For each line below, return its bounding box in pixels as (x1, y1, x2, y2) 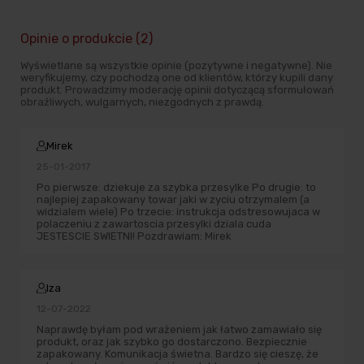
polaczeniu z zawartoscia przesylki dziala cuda (37, 218, 271, 231)
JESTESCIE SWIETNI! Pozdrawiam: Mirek (37, 230, 232, 243)
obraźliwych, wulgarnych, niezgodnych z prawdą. (20, 96, 264, 109)
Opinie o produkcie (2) (20, 31, 153, 47)
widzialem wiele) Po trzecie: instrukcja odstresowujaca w (37, 206, 320, 219)
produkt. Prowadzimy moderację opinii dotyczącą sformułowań (20, 84, 334, 97)
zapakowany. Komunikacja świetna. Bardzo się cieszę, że (37, 348, 318, 361)
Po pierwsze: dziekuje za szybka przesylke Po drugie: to (37, 181, 316, 194)
